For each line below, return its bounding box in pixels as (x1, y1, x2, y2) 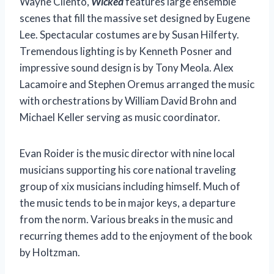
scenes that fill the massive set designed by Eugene (20, 11, 250, 24)
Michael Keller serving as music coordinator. (20, 110, 220, 124)
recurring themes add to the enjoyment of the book (20, 229, 253, 242)
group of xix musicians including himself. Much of (20, 179, 240, 193)
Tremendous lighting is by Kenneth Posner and (20, 44, 232, 57)
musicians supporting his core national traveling (20, 163, 236, 176)
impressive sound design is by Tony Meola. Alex (20, 61, 234, 74)
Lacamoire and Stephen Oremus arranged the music (20, 77, 254, 91)
